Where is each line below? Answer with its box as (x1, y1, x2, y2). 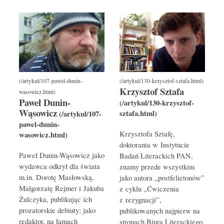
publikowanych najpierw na (119, 206, 200, 216)
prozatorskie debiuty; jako (18, 205, 95, 215)
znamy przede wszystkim (119, 162, 194, 172)
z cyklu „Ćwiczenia (119, 184, 179, 194)
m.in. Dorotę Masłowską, (18, 172, 94, 182)
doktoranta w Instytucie (119, 140, 189, 150)
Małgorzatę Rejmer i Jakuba (18, 183, 104, 193)
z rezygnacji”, (119, 195, 161, 205)
